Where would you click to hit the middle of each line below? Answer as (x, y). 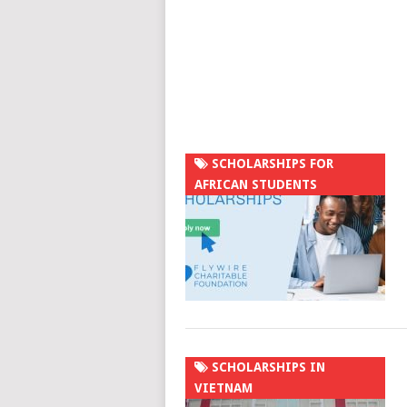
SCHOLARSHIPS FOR (270, 164)
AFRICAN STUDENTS (255, 184)
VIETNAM (223, 388)
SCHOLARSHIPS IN (266, 367)
